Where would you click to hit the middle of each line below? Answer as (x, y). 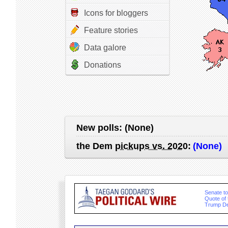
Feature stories (111, 30)
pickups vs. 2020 (151, 146)
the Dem (95, 146)
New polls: (100, 128)
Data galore (105, 48)
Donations (102, 65)
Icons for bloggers (116, 13)
